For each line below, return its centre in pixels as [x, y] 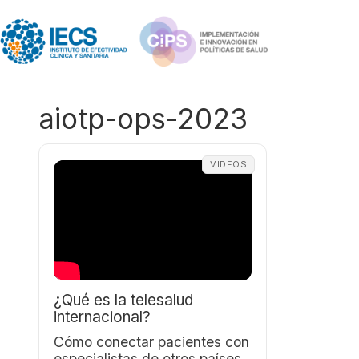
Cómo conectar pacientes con [151, 342]
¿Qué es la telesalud [123, 300]
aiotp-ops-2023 [143, 119]
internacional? [102, 317]
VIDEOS [228, 164]
